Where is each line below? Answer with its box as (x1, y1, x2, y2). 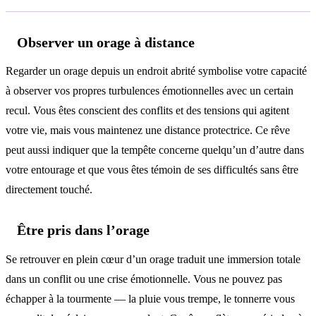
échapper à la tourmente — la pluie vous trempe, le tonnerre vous (6, 293, 295, 305)
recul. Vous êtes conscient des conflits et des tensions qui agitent (6, 104, 289, 117)
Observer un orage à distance (17, 34, 195, 50)
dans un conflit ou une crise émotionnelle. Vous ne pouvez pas (6, 273, 282, 285)
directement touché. (6, 183, 92, 196)
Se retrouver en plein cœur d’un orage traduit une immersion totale (6, 253, 300, 265)
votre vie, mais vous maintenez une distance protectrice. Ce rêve (6, 124, 290, 137)
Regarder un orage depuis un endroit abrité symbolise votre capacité (6, 65, 307, 78)
